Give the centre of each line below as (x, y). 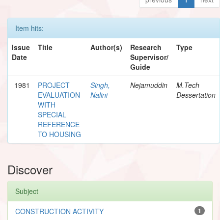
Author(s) (106, 47)
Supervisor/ (149, 57)
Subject (27, 191)
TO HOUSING (59, 134)
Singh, (100, 85)
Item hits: (29, 28)
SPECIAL (52, 114)
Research (146, 47)
